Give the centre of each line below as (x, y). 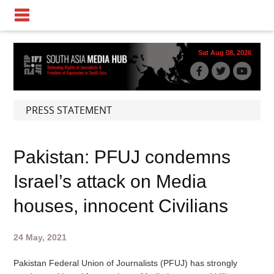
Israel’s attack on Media (110, 181)
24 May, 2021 (40, 237)
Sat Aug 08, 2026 (224, 53)
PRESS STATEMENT (69, 110)
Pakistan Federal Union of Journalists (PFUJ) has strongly (126, 263)
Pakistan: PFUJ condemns (122, 157)
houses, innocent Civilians (121, 206)
